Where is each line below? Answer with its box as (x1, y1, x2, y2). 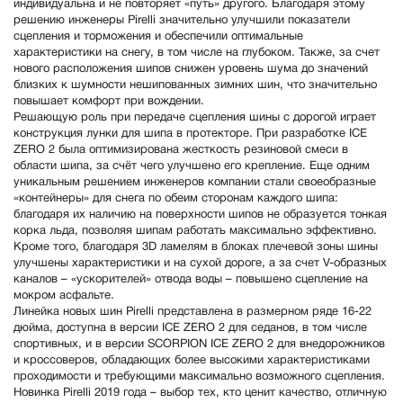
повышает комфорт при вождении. (13, 96, 208, 108)
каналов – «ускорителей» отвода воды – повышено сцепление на (13, 274, 368, 286)
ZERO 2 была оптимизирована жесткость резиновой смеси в (13, 145, 348, 157)
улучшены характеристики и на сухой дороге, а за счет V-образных (13, 258, 387, 270)
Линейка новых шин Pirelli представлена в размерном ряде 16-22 (13, 307, 372, 318)
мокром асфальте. (13, 291, 118, 302)
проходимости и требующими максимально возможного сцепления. (13, 372, 389, 383)
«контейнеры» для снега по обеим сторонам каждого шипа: (13, 193, 338, 205)
